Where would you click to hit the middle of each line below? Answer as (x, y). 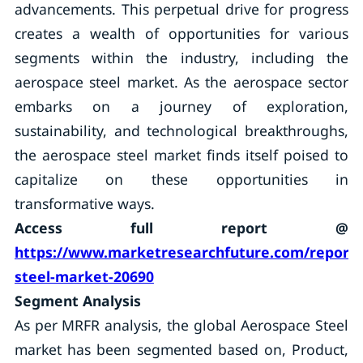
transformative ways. (84, 203)
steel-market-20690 (84, 276)
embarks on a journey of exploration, (181, 106)
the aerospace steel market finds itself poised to (181, 155)
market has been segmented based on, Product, (181, 349)
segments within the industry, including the (181, 58)
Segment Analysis (77, 301)
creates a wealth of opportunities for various (181, 33)
